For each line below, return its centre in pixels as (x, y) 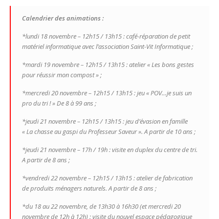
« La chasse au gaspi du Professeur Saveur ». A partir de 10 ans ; (109, 131)
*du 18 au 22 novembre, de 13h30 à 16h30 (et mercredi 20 (101, 206)
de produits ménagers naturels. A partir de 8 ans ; (89, 188)
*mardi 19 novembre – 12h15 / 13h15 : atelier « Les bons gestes (108, 65)
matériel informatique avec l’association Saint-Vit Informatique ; (108, 46)
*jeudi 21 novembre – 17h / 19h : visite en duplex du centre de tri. (110, 150)
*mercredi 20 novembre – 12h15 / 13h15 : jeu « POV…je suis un (107, 93)
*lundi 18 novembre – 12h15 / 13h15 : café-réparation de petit (106, 36)
